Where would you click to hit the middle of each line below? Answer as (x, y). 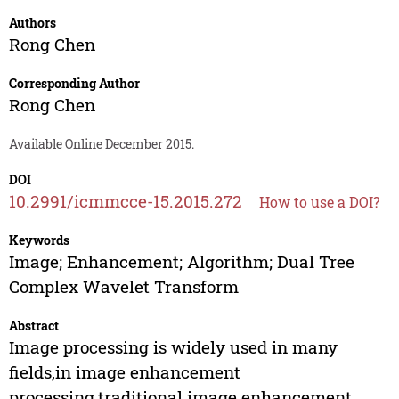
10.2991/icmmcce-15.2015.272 (125, 201)
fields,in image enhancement (124, 372)
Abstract (33, 326)
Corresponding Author (74, 84)
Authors (32, 23)
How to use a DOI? (319, 202)
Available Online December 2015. (101, 144)
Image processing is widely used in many (173, 347)
